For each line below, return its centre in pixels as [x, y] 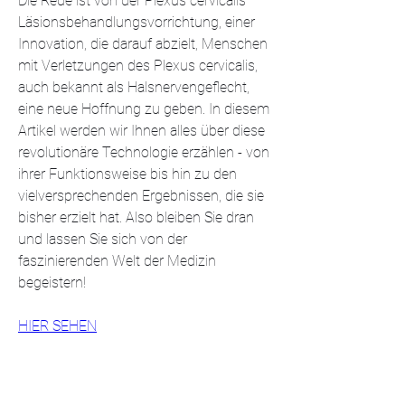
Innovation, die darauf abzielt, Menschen [143, 43]
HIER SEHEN [57, 325]
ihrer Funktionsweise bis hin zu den [127, 174]
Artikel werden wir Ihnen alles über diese [141, 130]
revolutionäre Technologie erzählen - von [144, 152]
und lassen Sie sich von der [103, 239]
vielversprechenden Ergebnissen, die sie [141, 195]
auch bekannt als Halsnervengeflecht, [134, 87]
